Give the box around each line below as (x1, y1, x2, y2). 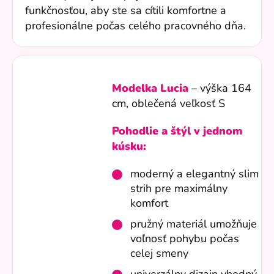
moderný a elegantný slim (130, 166, 259, 182)
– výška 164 (188, 81, 252, 96)
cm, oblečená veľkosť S (112, 96, 226, 111)
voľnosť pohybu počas (130, 231, 240, 246)
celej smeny (130, 246, 189, 261)
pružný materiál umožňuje (130, 217, 257, 232)
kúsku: (112, 139, 147, 154)
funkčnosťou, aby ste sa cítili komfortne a (25, 3, 226, 18)
